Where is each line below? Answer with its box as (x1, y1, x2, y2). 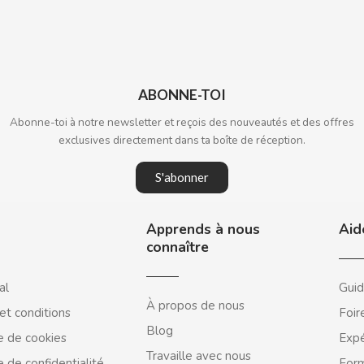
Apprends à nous (146, 220, 261, 239)
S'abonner (155, 170, 209, 184)
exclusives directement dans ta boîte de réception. (58, 132, 305, 148)
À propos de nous (146, 297, 245, 314)
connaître (146, 238, 210, 257)
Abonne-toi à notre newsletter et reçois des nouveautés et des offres (10, 115, 354, 130)
